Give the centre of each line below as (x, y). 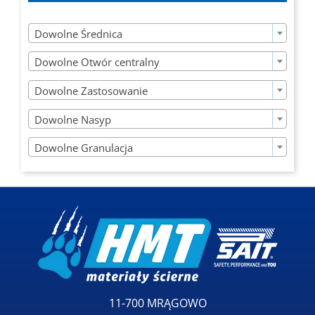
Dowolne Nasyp (73, 119)
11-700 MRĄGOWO (157, 303)
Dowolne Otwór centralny (97, 62)
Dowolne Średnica (78, 33)
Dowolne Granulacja (84, 148)
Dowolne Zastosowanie (91, 90)
